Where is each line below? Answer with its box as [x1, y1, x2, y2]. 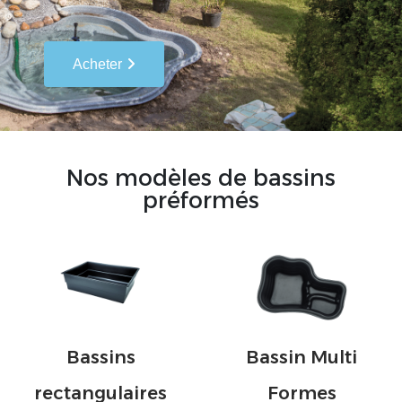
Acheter [72, 56, 122, 72]
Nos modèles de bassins [66, 163, 336, 191]
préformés [143, 186, 259, 214]
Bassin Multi [246, 345, 357, 368]
